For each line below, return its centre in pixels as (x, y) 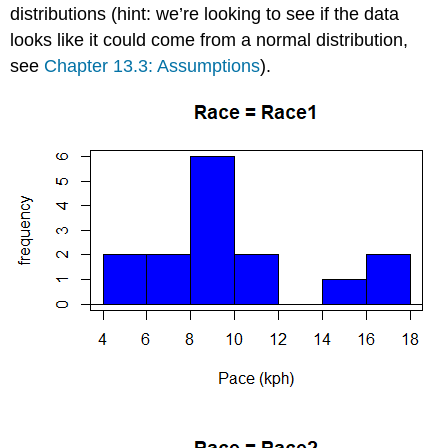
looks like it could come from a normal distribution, (209, 40)
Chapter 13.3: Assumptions (152, 66)
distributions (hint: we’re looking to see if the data (205, 14)
